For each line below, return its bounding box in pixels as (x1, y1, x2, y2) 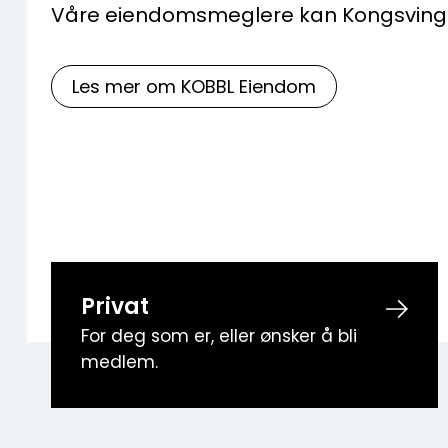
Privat (81, 297, 149, 320)
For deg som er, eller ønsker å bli (81, 329, 357, 346)
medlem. (81, 355, 158, 372)
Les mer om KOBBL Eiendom (72, 79, 316, 98)
